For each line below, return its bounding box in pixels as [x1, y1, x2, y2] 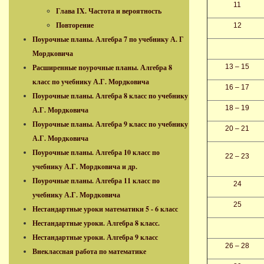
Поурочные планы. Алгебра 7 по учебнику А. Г [32, 34, 184, 44]
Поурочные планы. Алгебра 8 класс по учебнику [32, 91, 188, 101]
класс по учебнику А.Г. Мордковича [32, 77, 149, 87]
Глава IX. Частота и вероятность [56, 6, 161, 16]
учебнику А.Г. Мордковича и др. [32, 161, 137, 171]
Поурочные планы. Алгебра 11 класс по [32, 176, 160, 186]
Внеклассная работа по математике [32, 246, 146, 256]
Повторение [56, 20, 94, 30]
